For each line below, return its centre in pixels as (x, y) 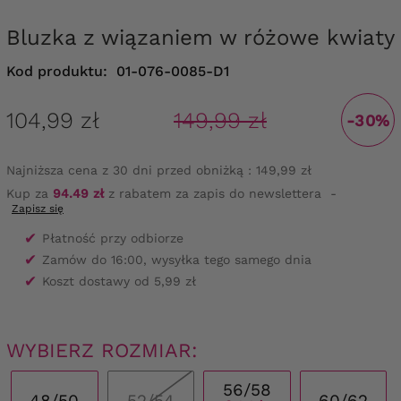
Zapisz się (38, 209)
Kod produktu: (57, 72)
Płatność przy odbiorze (113, 239)
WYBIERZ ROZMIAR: (102, 351)
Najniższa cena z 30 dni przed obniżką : (129, 171)
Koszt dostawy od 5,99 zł (119, 282)
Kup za (30, 194)
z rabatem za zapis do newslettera (213, 194)
